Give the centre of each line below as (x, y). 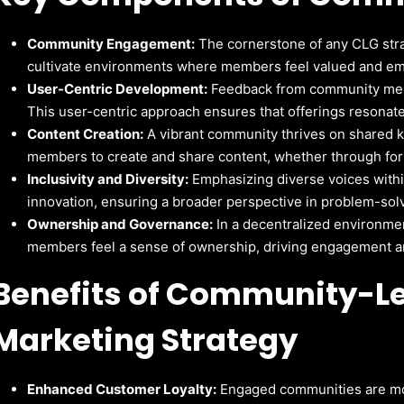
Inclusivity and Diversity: (108, 179)
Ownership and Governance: (120, 224)
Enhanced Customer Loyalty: (122, 389)
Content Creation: (86, 133)
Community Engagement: (111, 43)
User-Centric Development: (118, 88)
